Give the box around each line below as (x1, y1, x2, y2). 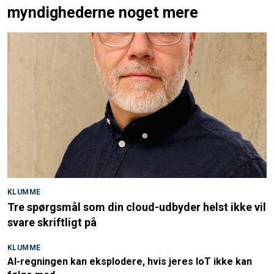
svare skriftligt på (7, 215, 97, 229)
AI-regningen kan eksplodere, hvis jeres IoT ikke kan (7, 255, 252, 267)
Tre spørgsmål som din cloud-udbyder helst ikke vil (7, 200, 266, 213)
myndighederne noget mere (7, 3, 198, 21)
